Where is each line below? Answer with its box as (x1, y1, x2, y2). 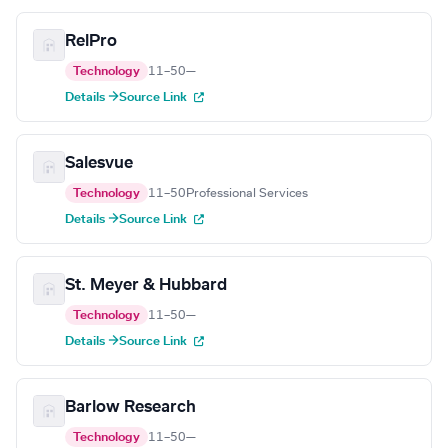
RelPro (65, 33, 117, 50)
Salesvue (65, 155, 133, 172)
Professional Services (186, 187, 308, 200)
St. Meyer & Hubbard (65, 277, 227, 294)
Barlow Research (65, 399, 196, 416)
